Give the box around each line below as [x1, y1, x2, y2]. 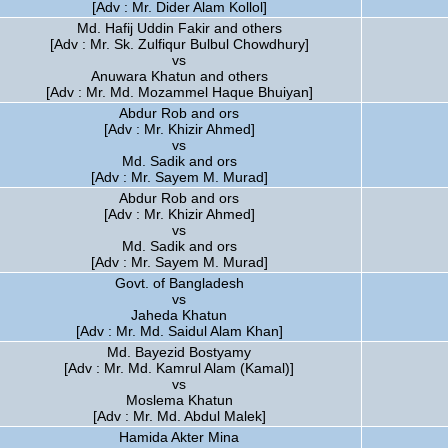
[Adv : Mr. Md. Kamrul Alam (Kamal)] [64, 360, 294, 376]
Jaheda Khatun [131, 307, 227, 323]
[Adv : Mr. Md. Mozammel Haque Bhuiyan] [45, 84, 313, 100]
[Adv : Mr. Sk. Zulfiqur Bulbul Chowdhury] [49, 36, 309, 52]
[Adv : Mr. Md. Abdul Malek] [92, 408, 266, 424]
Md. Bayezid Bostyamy [107, 344, 251, 360]
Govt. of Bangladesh [114, 275, 244, 291]
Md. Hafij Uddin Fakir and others [76, 20, 282, 36]
